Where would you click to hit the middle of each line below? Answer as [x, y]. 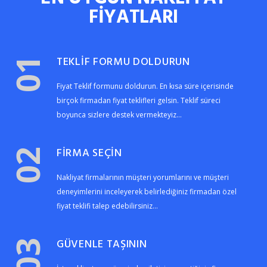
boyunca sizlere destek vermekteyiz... [119, 115]
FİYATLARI [133, 15]
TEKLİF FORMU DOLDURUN [123, 61]
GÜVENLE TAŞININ [102, 243]
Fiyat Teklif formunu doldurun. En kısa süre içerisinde [145, 86]
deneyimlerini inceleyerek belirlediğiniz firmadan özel [147, 192]
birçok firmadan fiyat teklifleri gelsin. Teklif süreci [139, 100]
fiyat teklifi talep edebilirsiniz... [107, 206]
